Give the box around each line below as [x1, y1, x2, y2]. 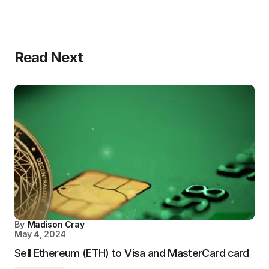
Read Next [14, 49, 83, 66]
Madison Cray [27, 219, 85, 229]
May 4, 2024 [14, 229, 66, 239]
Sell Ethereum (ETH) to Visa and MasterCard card [14, 247, 249, 259]
